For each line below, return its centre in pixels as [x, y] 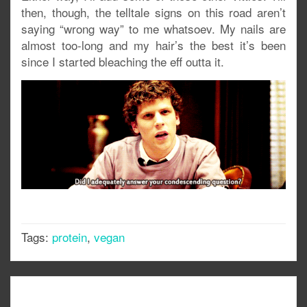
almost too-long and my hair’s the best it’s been [153, 45]
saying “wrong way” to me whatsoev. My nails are [153, 28]
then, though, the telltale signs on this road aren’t [153, 12]
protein [70, 236]
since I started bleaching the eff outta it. [123, 61]
